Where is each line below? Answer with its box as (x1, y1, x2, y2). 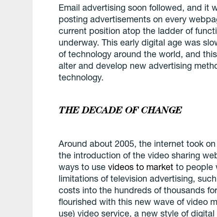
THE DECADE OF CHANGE (59, 104, 182, 116)
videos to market (108, 161, 174, 172)
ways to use (59, 161, 108, 172)
